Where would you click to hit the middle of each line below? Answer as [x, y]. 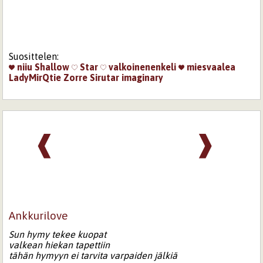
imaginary [143, 77]
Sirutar [105, 77]
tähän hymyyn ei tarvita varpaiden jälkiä [93, 256]
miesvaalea [210, 67]
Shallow [52, 67]
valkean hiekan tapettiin [60, 245]
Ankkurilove [39, 215]
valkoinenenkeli [141, 67]
